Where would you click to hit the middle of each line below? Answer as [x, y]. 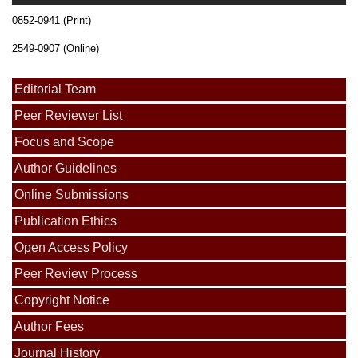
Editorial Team [56, 89]
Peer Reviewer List [69, 116]
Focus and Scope [65, 142]
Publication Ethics [66, 221]
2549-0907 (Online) [56, 49]
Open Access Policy [72, 248]
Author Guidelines [66, 169]
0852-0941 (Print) [52, 21]
